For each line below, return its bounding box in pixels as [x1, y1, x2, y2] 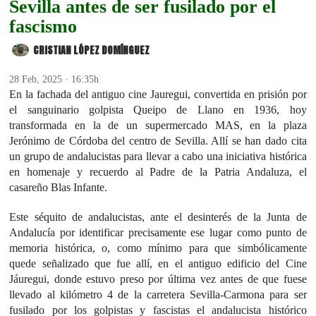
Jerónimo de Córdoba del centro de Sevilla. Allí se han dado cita [9, 134, 307, 147]
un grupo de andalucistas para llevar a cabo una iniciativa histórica [9, 150, 307, 162]
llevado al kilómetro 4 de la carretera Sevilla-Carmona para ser [9, 288, 307, 300]
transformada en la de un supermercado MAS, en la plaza [9, 119, 307, 131]
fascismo [9, 16, 78, 37]
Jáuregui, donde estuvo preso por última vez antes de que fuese [9, 272, 307, 285]
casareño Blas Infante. [9, 181, 108, 193]
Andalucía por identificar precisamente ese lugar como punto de [9, 226, 307, 238]
